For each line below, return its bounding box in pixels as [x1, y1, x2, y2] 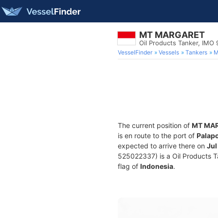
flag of [118, 162, 140, 170]
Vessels [159, 49, 179, 56]
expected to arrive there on [118, 142, 207, 150]
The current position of [118, 121, 192, 129]
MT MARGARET [139, 30, 205, 40]
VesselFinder [118, 49, 152, 56]
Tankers [185, 49, 207, 56]
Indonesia [140, 162, 173, 170]
